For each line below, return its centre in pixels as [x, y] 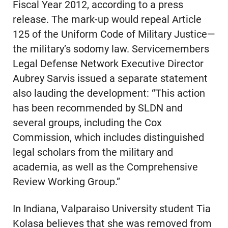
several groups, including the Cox [87, 123]
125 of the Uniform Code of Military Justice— [114, 34]
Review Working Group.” [66, 182]
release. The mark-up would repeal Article [107, 19]
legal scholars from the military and [93, 152]
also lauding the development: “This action [109, 93]
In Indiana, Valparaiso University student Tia [111, 209]
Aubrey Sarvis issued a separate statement [110, 78]
